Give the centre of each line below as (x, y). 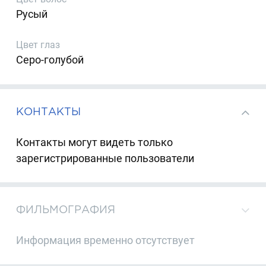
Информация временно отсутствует (106, 240)
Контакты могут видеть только (95, 142)
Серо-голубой (50, 60)
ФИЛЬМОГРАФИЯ (66, 210)
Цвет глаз (38, 45)
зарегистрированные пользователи (105, 158)
